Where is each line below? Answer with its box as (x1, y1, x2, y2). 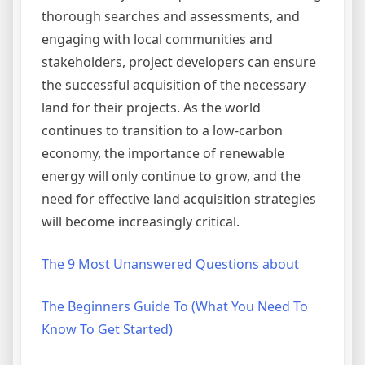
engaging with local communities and (42, 30, 273, 49)
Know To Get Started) (42, 320, 173, 339)
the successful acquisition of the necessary (42, 76, 306, 95)
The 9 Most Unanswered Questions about (42, 255, 299, 274)
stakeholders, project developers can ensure (42, 53, 316, 72)
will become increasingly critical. (42, 213, 240, 231)
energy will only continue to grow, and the (42, 167, 301, 186)
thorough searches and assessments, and (42, 7, 300, 26)
